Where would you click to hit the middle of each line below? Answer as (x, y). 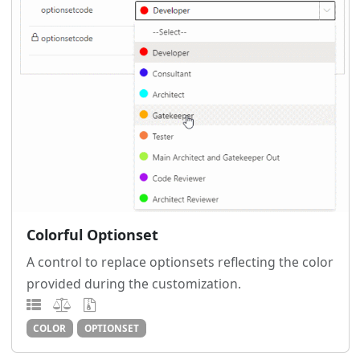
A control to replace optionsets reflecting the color (180, 262)
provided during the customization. (133, 283)
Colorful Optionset (92, 234)
